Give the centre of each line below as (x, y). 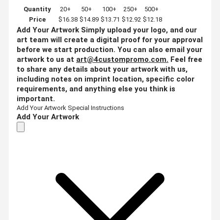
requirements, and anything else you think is (96, 89)
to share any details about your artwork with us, (102, 69)
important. (36, 98)
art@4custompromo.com (121, 59)
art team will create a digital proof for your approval (110, 40)
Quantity (37, 9)
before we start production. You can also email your (110, 49)
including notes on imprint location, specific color (106, 79)
